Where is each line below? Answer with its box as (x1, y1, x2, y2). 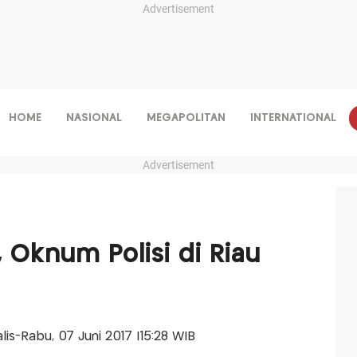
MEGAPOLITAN (146, 112, 226, 124)
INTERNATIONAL (249, 112, 336, 124)
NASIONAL (65, 112, 122, 124)
